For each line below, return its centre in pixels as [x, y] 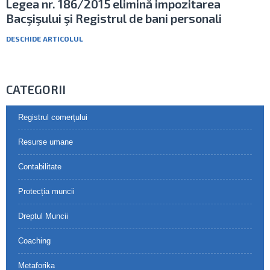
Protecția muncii [46, 191]
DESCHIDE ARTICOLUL [45, 39]
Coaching [34, 241]
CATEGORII [36, 89]
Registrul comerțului [53, 117]
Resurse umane [46, 142]
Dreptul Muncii [43, 216]
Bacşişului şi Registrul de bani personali [114, 18]
